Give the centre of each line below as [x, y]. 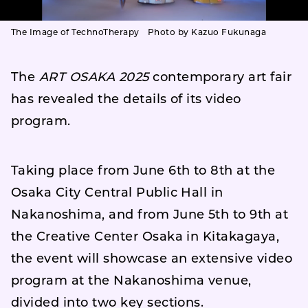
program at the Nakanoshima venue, [131, 281]
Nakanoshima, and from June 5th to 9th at [150, 215]
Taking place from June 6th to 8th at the [143, 171]
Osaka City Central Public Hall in [117, 193]
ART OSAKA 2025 [94, 78]
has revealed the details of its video [126, 100]
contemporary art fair [220, 78]
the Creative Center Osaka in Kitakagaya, [145, 237]
